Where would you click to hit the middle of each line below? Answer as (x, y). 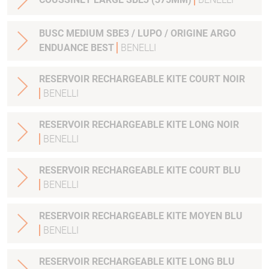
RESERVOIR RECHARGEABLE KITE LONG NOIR (228, 125)
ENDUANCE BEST (78, 48)
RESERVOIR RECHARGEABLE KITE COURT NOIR (142, 79)
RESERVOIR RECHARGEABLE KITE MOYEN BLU (141, 216)
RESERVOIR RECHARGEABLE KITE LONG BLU (226, 262)
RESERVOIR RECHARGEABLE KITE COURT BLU (140, 171)
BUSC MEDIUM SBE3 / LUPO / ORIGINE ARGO (138, 34)
